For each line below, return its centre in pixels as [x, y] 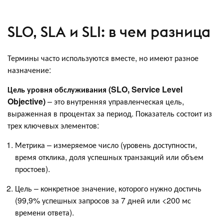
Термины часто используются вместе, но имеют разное [103, 57]
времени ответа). [44, 212]
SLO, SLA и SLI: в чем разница [111, 32]
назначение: [29, 69]
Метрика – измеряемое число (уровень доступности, [106, 144]
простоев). [32, 168]
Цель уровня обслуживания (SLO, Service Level [95, 89]
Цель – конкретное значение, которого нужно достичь [108, 188]
